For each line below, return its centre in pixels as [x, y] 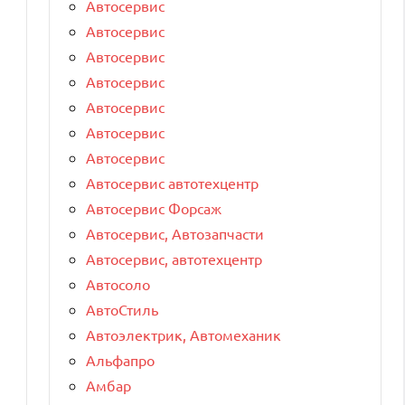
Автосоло [118, 283]
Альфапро [120, 359]
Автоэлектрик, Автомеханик [184, 334]
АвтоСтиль [122, 309]
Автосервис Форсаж [154, 207]
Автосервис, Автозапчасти [175, 233]
